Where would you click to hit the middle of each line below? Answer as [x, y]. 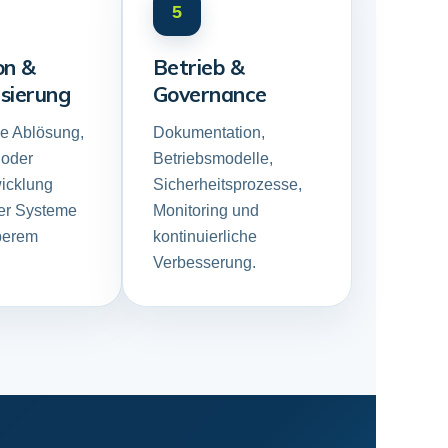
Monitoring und [205, 210]
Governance [209, 94]
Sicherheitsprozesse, [227, 184]
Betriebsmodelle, [212, 158]
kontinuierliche [204, 236]
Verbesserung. [204, 262]
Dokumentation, [208, 132]
